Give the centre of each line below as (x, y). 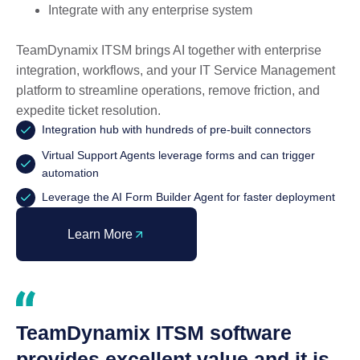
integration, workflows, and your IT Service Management (176, 71)
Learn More (100, 235)
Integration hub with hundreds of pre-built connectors (176, 130)
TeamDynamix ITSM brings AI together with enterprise (169, 51)
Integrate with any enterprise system (150, 10)
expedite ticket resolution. (88, 111)
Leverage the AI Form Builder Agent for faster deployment (188, 197)
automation (70, 173)
